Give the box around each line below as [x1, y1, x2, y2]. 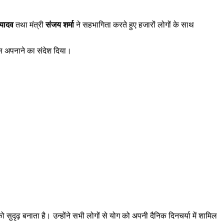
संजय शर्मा [45, 20, 74, 29]
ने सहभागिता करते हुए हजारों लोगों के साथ [74, 20, 194, 29]
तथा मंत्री [13, 20, 45, 29]
